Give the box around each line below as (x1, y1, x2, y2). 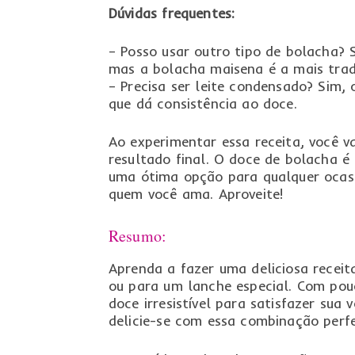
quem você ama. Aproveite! (108, 185, 284, 203)
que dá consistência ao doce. (108, 95, 297, 113)
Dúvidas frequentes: (108, 5, 235, 22)
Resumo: (108, 225, 167, 247)
